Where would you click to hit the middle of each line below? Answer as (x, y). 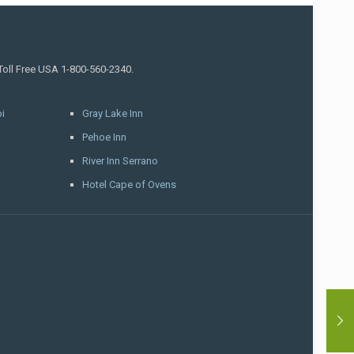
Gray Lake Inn (113, 113)
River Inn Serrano (121, 160)
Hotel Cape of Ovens (130, 184)
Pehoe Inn (105, 137)
